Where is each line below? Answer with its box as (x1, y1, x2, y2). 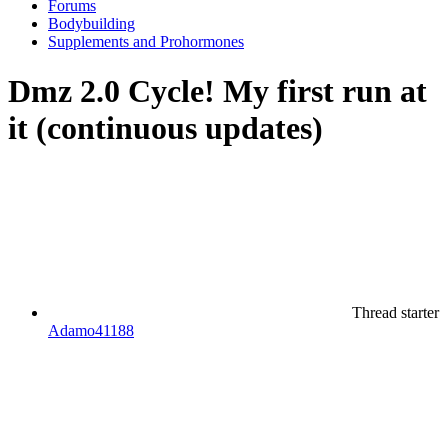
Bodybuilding (48, 15, 135, 33)
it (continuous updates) (8, 109, 323, 146)
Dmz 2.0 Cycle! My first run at (8, 72, 427, 109)
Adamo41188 (48, 322, 134, 340)
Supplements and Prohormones (48, 33, 244, 51)
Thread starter (352, 304, 439, 322)
